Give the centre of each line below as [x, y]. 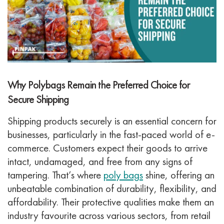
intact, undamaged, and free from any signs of [100, 161]
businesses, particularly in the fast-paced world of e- [111, 134]
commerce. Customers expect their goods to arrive [107, 148]
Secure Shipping [38, 99]
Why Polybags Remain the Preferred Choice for [99, 85]
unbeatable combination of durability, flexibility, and [112, 188]
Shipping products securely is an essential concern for [112, 121]
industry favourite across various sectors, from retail [109, 215]
